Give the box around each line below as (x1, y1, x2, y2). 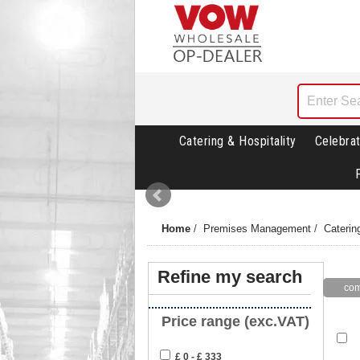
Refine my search (157, 267, 302, 288)
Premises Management (203, 223, 312, 235)
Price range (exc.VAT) (157, 313, 309, 330)
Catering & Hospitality (178, 133, 297, 149)
